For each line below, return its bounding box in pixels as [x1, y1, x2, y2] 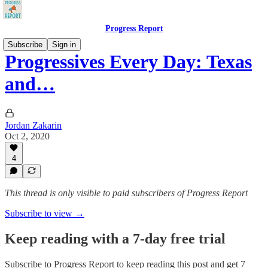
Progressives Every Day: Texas [5, 51, 252, 73]
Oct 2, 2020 [5, 130, 50, 141]
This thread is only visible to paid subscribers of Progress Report [5, 188, 248, 198]
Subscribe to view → [5, 208, 84, 218]
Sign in [52, 40, 76, 49]
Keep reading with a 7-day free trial [5, 230, 226, 246]
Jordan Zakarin [5, 120, 62, 130]
